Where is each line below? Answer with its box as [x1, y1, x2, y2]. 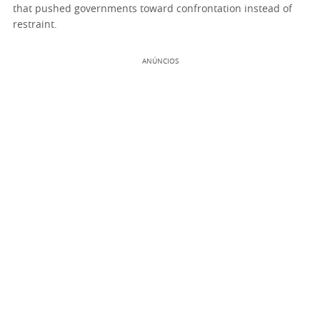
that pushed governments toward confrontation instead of [13, 4, 292, 14]
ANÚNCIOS [141, 57, 179, 65]
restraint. [13, 19, 57, 30]
